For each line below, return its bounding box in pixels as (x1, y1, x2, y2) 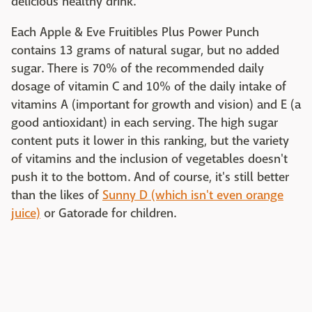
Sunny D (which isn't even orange (102, 187, 283, 204)
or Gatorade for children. (40, 205, 176, 222)
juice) (11, 205, 40, 222)
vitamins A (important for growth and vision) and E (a (11, 97, 301, 114)
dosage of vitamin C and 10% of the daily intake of (11, 79, 286, 95)
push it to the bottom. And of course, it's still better (11, 169, 289, 186)
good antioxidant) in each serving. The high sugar (11, 115, 278, 132)
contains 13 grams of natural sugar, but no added (11, 42, 279, 59)
